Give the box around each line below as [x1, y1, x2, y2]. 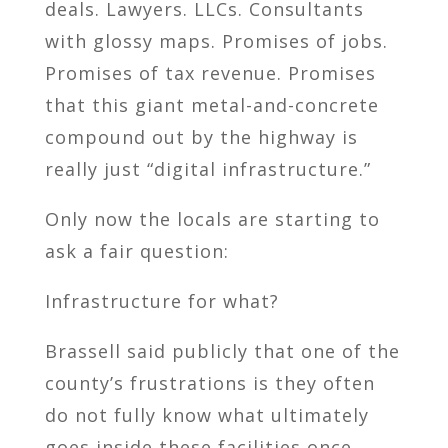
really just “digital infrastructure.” [44, 156, 371, 181]
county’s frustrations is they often [44, 370, 375, 395]
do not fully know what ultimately [44, 402, 369, 427]
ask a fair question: [44, 238, 229, 263]
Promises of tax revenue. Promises [44, 60, 376, 85]
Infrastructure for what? [44, 288, 279, 313]
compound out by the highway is [44, 124, 358, 149]
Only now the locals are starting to [44, 206, 380, 231]
